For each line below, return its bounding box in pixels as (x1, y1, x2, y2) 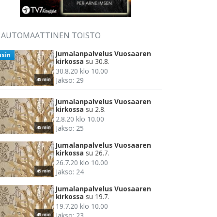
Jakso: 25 (56, 124, 84, 133)
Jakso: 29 (56, 76, 84, 85)
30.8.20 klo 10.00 (56, 66, 108, 76)
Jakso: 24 (56, 167, 84, 177)
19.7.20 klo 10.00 (56, 201, 108, 211)
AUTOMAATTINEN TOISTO (1, 30, 101, 41)
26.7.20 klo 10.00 (56, 158, 108, 168)
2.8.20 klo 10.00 (56, 114, 104, 124)
